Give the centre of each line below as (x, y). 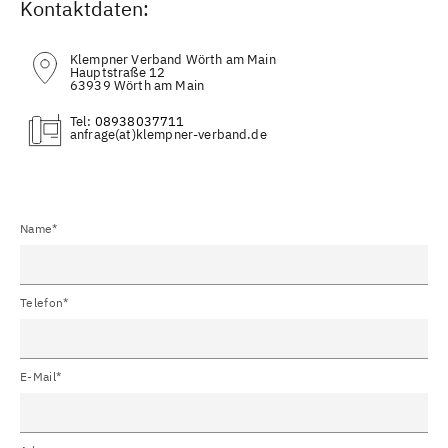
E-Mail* (41, 376)
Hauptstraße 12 (118, 72)
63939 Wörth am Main (137, 85)
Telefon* (44, 302)
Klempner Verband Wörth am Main (173, 59)
